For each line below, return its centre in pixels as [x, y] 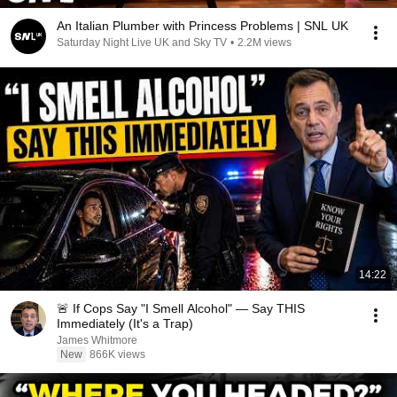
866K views [117, 354]
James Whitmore [97, 340]
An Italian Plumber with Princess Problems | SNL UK [202, 26]
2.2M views [265, 43]
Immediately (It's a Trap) [125, 323]
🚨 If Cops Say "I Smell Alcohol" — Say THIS [181, 308]
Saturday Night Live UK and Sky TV [142, 43]
